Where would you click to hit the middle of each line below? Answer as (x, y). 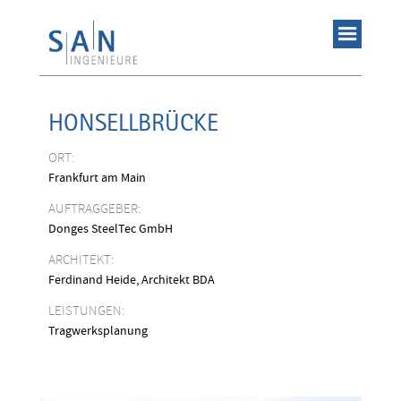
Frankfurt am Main (97, 178)
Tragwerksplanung (98, 331)
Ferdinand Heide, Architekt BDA (132, 280)
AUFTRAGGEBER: (94, 209)
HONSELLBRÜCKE (133, 122)
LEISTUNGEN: (86, 311)
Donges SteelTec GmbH (111, 229)
